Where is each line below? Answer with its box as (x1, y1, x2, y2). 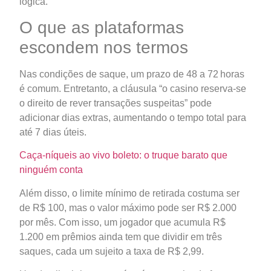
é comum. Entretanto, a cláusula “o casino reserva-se (19, 83, 246, 94)
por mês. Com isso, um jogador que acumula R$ (19, 217, 226, 227)
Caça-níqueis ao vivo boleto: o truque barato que (19, 150, 227, 161)
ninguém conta (19, 165, 83, 175)
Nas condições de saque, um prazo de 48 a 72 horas (19, 68, 244, 79)
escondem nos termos (19, 38, 188, 57)
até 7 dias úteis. (19, 126, 87, 137)
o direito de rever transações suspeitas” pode (19, 97, 212, 108)
